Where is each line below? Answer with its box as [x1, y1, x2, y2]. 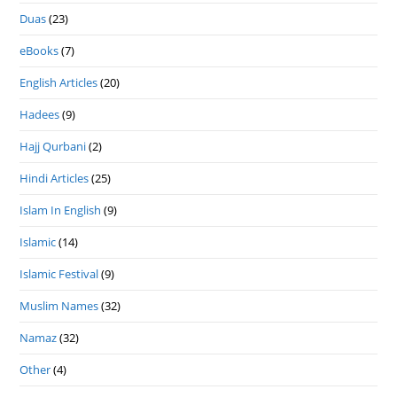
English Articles [19, 74, 98, 91]
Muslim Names [19, 298, 99, 315]
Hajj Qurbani [19, 138, 87, 155]
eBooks [19, 43, 59, 59]
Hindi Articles [19, 170, 90, 187]
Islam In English [19, 202, 102, 219]
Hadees [19, 106, 60, 123]
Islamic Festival [19, 266, 99, 283]
